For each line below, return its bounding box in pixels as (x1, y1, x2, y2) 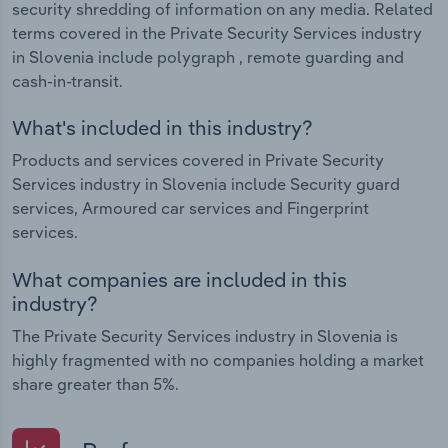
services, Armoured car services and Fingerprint (12, 198, 369, 219)
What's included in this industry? (12, 115, 313, 141)
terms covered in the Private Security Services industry (12, 22, 422, 43)
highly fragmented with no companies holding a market (12, 349, 424, 370)
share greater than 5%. (12, 373, 179, 394)
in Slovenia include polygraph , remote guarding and (12, 46, 404, 67)
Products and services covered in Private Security (12, 150, 384, 171)
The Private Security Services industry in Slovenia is (12, 325, 398, 346)
